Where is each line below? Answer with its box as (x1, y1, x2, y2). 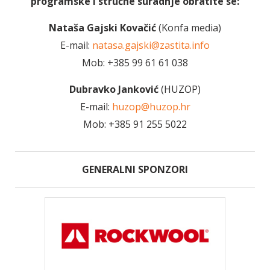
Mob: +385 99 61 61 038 (82, 55, 188, 69)
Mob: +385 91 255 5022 (83, 117, 187, 131)
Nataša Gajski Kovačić (49, 20, 156, 34)
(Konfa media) (156, 20, 221, 34)
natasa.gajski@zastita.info (92, 38, 210, 52)
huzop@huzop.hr (111, 99, 190, 113)
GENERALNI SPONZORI (82, 162, 188, 176)
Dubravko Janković (69, 82, 161, 96)
